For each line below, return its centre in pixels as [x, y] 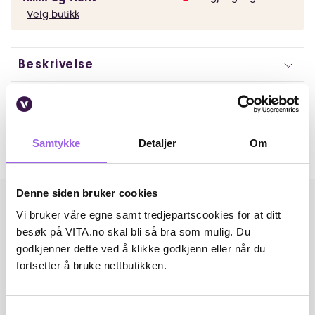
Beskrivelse [56, 64]
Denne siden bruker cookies [87, 193]
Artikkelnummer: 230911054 [85, 96]
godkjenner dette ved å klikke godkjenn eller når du [141, 249]
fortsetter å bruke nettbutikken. [91, 265]
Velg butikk [53, 14]
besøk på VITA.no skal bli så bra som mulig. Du [133, 232]
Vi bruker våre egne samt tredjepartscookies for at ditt [149, 215]
